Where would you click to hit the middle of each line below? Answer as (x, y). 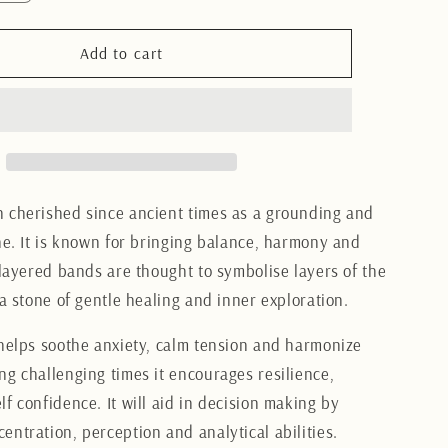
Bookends (51, 97)
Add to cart (121, 53)
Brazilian (44, 53)
